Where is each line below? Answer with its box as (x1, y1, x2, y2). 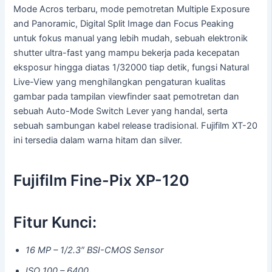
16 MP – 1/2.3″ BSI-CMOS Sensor (25, 244, 164, 256)
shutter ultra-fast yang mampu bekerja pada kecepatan (13, 47, 240, 59)
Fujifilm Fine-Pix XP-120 (13, 171, 190, 189)
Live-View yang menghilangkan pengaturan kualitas (13, 76, 226, 88)
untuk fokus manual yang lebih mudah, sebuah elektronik (13, 33, 248, 44)
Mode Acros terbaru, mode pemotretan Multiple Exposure (13, 4, 250, 15)
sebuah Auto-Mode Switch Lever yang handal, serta (13, 106, 228, 117)
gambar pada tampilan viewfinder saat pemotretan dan (13, 91, 240, 103)
